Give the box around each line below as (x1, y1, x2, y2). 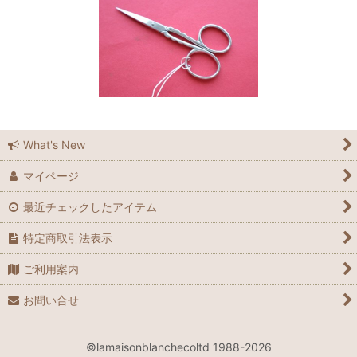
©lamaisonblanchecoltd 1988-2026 (85, 340, 272, 354)
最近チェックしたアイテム (23, 200, 158, 214)
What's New (23, 138, 86, 151)
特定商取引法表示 (23, 231, 113, 245)
